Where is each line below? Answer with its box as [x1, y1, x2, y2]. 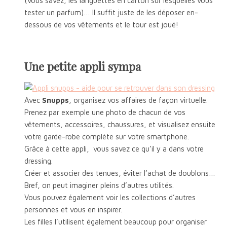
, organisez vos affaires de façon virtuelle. [69, 95, 208, 104]
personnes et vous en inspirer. [24, 205, 122, 214]
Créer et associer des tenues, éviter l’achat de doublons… [24, 168, 215, 177]
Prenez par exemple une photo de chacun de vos [24, 107, 185, 117]
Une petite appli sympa [24, 58, 141, 74]
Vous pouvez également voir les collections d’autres [24, 193, 196, 202]
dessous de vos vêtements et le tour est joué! [24, 20, 178, 29]
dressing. [24, 156, 53, 165]
